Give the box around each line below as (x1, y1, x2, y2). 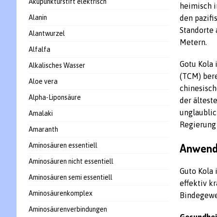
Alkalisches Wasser (28, 62, 85, 69)
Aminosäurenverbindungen (28, 205, 107, 213)
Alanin (28, 14, 47, 21)
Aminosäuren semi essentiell (28, 173, 112, 181)
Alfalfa (28, 46, 50, 53)
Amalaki (28, 109, 53, 117)
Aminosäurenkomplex (28, 189, 93, 197)
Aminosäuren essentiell (28, 141, 97, 149)
